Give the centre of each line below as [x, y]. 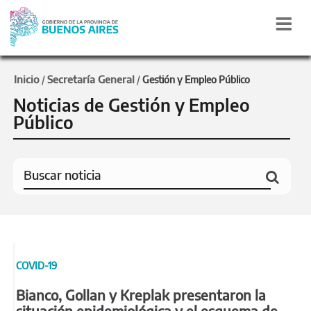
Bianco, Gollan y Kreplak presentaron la [141, 294]
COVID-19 [36, 265]
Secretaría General [91, 79]
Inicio [27, 79]
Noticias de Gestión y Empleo [132, 104]
